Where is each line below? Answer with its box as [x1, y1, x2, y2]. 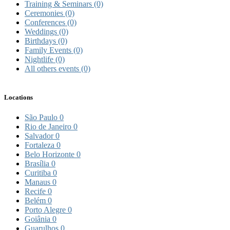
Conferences [25, 18, 67, 27]
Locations [4, 93, 33, 101]
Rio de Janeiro [25, 122, 73, 131]
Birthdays [25, 36, 58, 46]
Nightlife [25, 55, 55, 64]
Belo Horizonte [25, 149, 76, 159]
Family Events [25, 46, 73, 55]
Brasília [25, 159, 51, 168]
